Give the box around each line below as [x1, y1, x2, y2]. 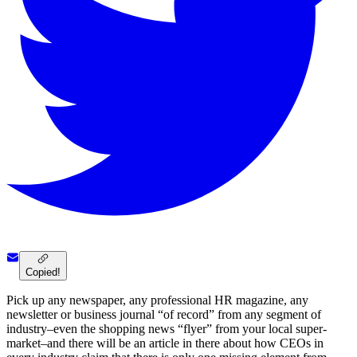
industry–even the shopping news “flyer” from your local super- [6, 322, 327, 336]
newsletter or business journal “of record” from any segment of [6, 308, 321, 322]
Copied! [25, 266, 61, 279]
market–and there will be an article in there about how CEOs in [6, 336, 324, 351]
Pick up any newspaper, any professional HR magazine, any [6, 293, 308, 308]
